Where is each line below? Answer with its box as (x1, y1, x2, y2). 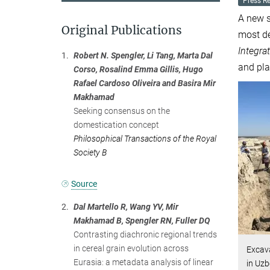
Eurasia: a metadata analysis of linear (74, 257, 213, 267)
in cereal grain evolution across (74, 243, 189, 253)
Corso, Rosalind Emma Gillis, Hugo (74, 64, 203, 74)
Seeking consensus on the (74, 106, 170, 116)
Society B (74, 148, 107, 157)
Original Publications (61, 23, 182, 37)
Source (71, 178, 98, 189)
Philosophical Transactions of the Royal (74, 134, 216, 143)
